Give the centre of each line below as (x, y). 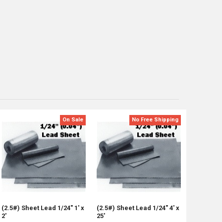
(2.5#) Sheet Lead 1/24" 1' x (43, 208)
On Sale (73, 120)
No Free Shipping (155, 120)
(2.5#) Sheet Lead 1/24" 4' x (138, 208)
